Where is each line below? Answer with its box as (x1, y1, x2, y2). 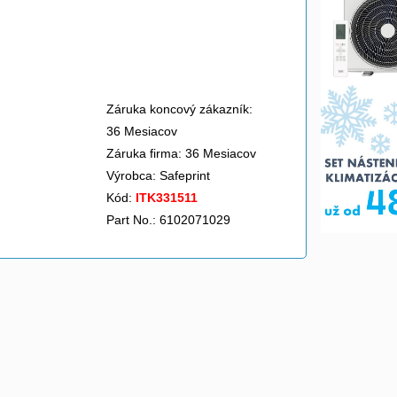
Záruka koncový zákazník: (106, 102, 253, 116)
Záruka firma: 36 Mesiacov (106, 146, 256, 160)
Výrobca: (106, 168, 160, 183)
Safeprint (160, 168, 214, 183)
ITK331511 (136, 191, 198, 205)
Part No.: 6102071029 (106, 213, 230, 227)
